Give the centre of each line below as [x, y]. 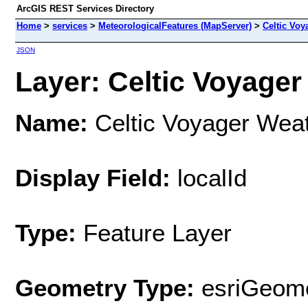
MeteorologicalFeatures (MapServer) [175, 26]
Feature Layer [157, 232]
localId [209, 177]
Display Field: [93, 177]
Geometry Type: [105, 287]
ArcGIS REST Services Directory [85, 9]
